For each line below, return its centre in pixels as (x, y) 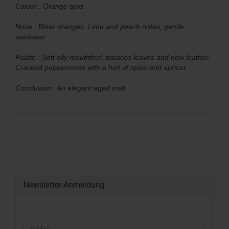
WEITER (36, 223)
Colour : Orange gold (49, 6)
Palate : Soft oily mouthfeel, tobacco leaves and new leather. (113, 57)
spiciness (30, 37)
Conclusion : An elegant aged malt (71, 88)
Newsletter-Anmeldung (64, 185)
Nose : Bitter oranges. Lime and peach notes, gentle (100, 27)
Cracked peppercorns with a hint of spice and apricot (100, 67)
